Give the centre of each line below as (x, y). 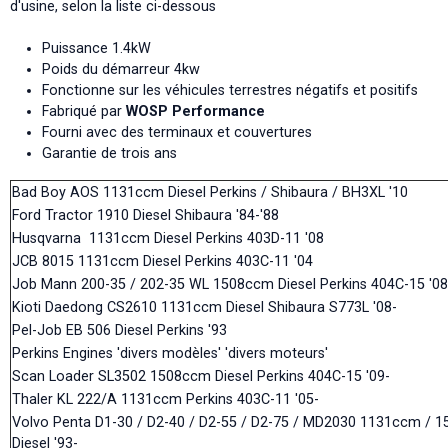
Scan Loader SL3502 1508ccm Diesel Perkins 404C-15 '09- (200, 377)
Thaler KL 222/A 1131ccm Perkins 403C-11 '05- (165, 400)
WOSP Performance (195, 112)
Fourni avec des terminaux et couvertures (176, 133)
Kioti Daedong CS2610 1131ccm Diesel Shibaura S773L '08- (204, 308)
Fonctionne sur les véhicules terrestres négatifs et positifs (229, 91)
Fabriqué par (83, 112)
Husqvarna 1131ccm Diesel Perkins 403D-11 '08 (167, 239)
